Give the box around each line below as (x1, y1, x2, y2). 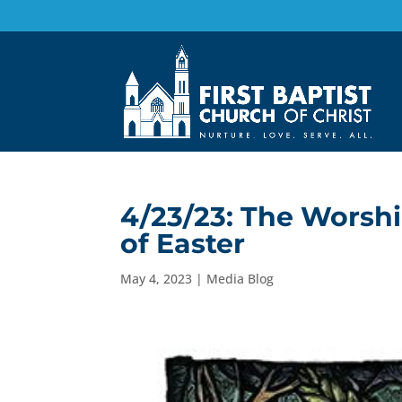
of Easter (120, 227, 246, 260)
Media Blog (206, 270, 275, 287)
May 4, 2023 (120, 270, 193, 287)
